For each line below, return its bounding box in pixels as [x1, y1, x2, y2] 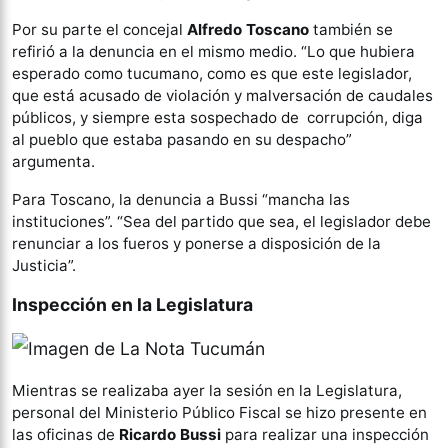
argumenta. [12, 152, 95, 171]
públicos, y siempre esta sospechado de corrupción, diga [12, 108, 423, 127]
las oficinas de [12, 425, 119, 444]
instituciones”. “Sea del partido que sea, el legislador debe [12, 212, 431, 231]
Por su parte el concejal [12, 20, 187, 39]
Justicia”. [12, 256, 76, 275]
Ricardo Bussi [119, 425, 225, 444]
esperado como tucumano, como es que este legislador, [12, 64, 412, 83]
